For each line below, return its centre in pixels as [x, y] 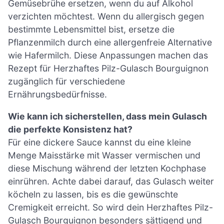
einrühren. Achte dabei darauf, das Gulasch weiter [111, 181]
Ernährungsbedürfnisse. [57, 94]
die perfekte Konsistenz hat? [70, 129]
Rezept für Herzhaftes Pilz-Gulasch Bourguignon [108, 68]
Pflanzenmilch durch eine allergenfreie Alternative [110, 42]
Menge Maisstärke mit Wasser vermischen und [104, 155]
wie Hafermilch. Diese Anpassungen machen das [108, 55]
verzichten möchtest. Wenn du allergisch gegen [106, 16]
